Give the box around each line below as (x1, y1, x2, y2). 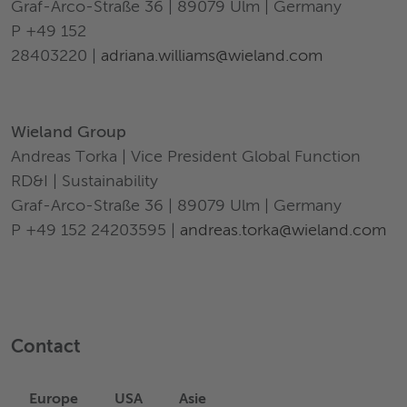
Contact (11, 339, 81, 357)
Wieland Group (11, 124, 126, 141)
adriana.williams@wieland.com (101, 48, 323, 65)
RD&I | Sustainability (11, 174, 158, 190)
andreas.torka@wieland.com (180, 223, 386, 239)
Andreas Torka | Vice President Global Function (11, 149, 361, 165)
